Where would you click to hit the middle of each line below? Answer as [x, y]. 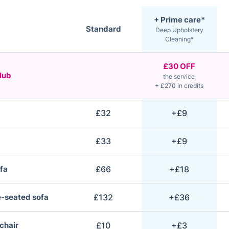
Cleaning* [179, 39]
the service [179, 76]
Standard [103, 29]
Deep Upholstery [179, 30]
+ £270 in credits [179, 86]
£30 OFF [179, 66]
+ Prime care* [179, 20]
